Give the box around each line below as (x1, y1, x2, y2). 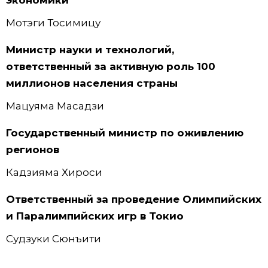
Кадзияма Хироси (6, 166, 102, 179)
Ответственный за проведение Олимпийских (6, 193, 261, 206)
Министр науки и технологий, (6, 43, 174, 56)
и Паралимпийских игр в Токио (6, 210, 184, 223)
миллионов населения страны (6, 77, 178, 89)
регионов (6, 144, 59, 156)
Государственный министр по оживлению (6, 127, 243, 139)
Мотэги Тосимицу (6, 16, 100, 29)
